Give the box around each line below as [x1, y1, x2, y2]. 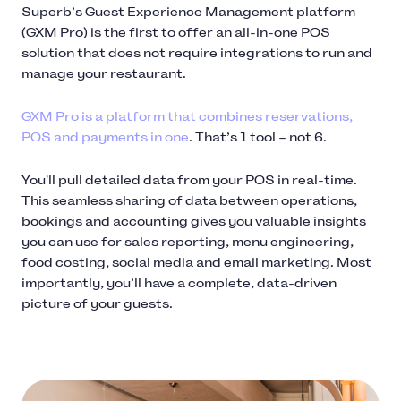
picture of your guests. [21, 295, 173, 311]
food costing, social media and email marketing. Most [21, 254, 371, 270]
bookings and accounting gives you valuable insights [21, 213, 366, 229]
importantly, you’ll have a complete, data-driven [21, 275, 337, 291]
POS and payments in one [21, 129, 189, 145]
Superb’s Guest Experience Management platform [21, 4, 355, 20]
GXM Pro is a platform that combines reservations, [21, 108, 353, 124]
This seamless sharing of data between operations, [21, 192, 357, 209]
